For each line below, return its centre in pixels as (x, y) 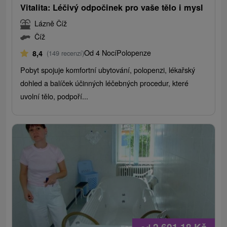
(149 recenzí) (66, 53)
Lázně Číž (51, 23)
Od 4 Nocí (101, 53)
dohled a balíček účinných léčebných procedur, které (105, 83)
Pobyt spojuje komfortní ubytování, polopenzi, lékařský (108, 70)
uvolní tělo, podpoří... (54, 96)
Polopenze (134, 53)
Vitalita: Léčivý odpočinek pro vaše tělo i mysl (112, 8)
